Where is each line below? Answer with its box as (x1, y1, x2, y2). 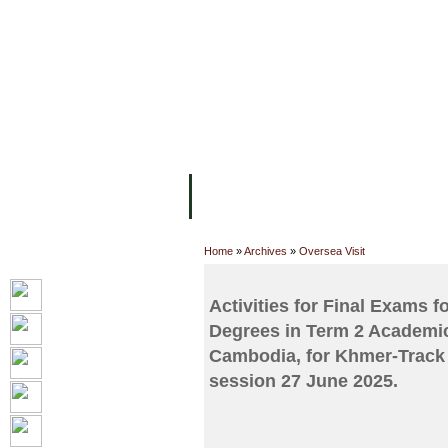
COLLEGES (295, 187, 367, 202)
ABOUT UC (204, 187, 271, 202)
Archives (244, 245, 287, 257)
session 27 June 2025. (209, 370, 398, 391)
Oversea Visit (299, 245, 365, 257)
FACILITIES (212, 11, 266, 22)
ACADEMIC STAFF (306, 11, 393, 22)
